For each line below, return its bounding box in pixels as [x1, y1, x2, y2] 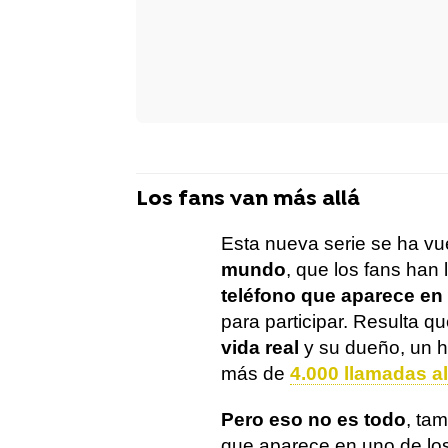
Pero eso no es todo [221, 409, 406, 430]
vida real [221, 337, 299, 358]
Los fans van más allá [136, 187, 360, 212]
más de [221, 363, 290, 384]
